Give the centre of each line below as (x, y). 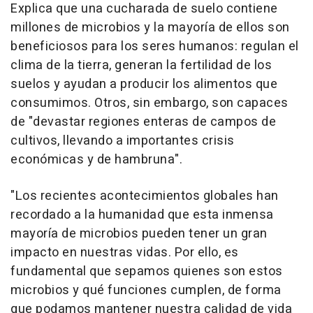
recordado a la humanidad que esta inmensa (142, 214)
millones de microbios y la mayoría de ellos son (150, 27)
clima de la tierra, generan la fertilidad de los (141, 65)
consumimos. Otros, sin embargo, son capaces (150, 103)
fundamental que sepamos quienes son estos (147, 271)
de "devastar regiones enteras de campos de (143, 122)
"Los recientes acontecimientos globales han (145, 196)
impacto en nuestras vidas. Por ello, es (125, 252)
